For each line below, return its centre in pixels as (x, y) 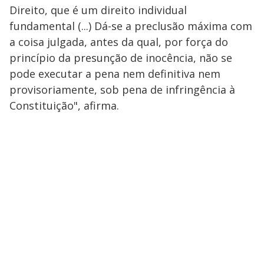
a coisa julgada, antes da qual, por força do (119, 42)
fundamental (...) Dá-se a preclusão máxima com (131, 26)
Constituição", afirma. (64, 106)
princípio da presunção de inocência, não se (121, 58)
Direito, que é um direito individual (98, 10)
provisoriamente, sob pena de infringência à (122, 90)
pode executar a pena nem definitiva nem (115, 74)
